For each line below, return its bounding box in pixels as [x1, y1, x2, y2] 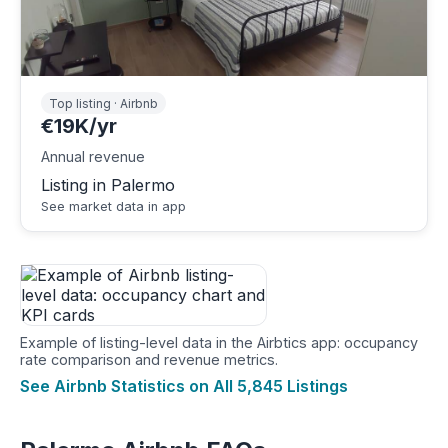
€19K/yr [41, 113, 117, 138]
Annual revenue [41, 147, 145, 165]
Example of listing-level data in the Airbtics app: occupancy [20, 333, 418, 351]
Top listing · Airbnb [49, 95, 158, 111]
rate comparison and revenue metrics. [20, 350, 278, 368]
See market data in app [41, 198, 186, 214]
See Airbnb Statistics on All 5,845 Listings [20, 375, 348, 396]
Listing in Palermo [41, 174, 175, 195]
